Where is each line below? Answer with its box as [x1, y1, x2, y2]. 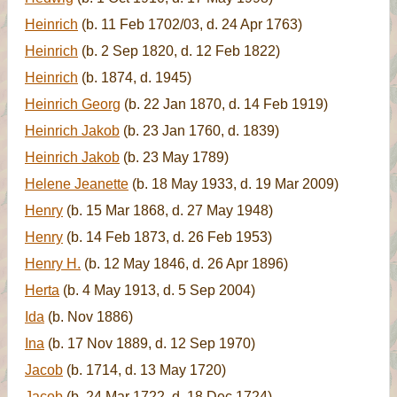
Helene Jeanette [25, 176, 128, 191]
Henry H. [25, 256, 81, 271]
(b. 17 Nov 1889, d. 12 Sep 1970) [44, 336, 255, 351]
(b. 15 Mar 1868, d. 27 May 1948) [63, 203, 273, 218]
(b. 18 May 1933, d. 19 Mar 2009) [128, 176, 339, 191]
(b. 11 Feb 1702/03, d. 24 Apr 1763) [78, 17, 302, 32]
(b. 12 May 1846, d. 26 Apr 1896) [81, 256, 288, 271]
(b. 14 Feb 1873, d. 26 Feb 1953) [63, 230, 272, 245]
